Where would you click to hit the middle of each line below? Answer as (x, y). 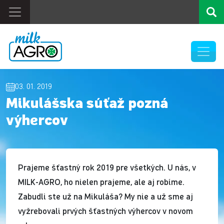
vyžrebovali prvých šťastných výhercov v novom (105, 211)
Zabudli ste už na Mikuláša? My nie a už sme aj (105, 196)
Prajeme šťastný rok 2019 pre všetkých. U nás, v (107, 167)
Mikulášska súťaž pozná (87, 104)
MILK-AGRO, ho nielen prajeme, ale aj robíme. (101, 182)
